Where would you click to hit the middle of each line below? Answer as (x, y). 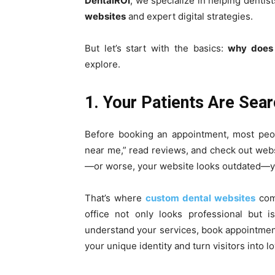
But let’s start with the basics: (157, 48)
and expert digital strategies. (189, 16)
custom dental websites (201, 198)
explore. (103, 64)
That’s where (115, 198)
